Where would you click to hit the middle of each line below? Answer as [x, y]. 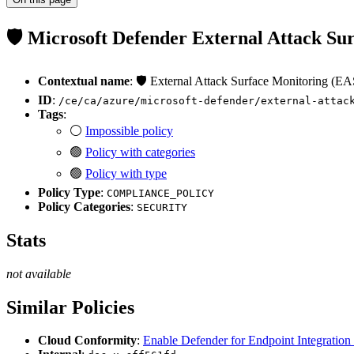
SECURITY [162, 207]
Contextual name [84, 81]
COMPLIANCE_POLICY [160, 193]
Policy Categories [84, 206]
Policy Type [69, 192]
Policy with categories [140, 152]
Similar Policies [70, 307]
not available [39, 273]
